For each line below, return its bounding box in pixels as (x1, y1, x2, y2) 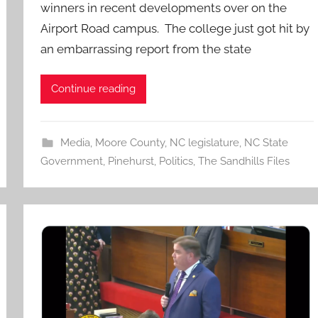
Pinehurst (108, 154, 155, 168)
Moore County (94, 136, 165, 149)
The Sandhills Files (198, 154, 290, 168)
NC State (243, 136, 288, 149)
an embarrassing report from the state (40, 41, 252, 56)
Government (40, 154, 104, 168)
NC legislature (169, 136, 239, 149)
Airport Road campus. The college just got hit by (40, 21, 310, 35)
